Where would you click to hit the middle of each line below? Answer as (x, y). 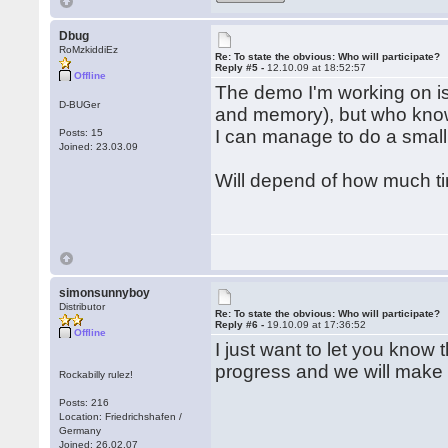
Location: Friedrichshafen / (121, 416)
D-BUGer (80, 104)
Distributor (82, 306)
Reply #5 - (241, 67)
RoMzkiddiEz (89, 49)
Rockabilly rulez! (96, 374)
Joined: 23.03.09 (99, 146)
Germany (80, 430)
